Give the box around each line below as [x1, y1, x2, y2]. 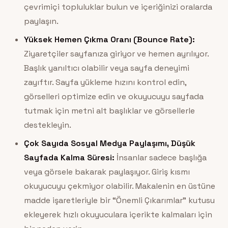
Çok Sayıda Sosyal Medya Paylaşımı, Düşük [23, 138, 195, 149]
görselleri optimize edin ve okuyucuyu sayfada [23, 91, 204, 102]
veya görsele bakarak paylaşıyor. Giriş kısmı [23, 166, 190, 178]
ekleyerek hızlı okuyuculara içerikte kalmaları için [23, 209, 212, 220]
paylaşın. [23, 16, 59, 27]
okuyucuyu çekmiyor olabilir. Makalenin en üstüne [23, 181, 215, 192]
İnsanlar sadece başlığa [114, 152, 207, 163]
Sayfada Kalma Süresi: [23, 152, 115, 163]
